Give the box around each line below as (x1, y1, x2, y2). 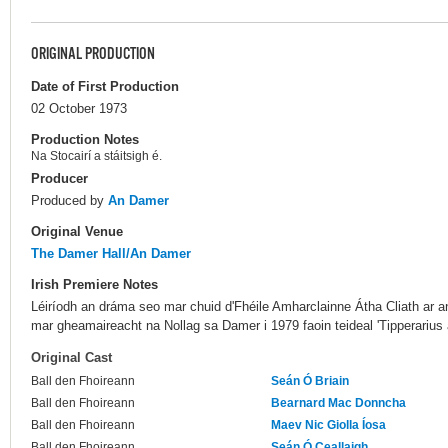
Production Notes (31, 131, 139, 147)
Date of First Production (31, 78, 179, 94)
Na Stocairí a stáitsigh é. (31, 149, 162, 164)
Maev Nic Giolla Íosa (271, 418, 386, 433)
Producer (31, 170, 88, 186)
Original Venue (31, 223, 123, 239)
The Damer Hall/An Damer (31, 245, 191, 261)
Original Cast (31, 350, 112, 366)
